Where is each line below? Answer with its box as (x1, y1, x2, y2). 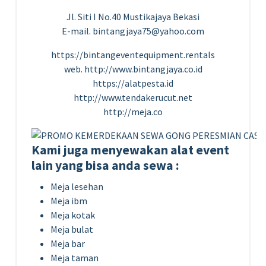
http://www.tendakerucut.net (74, 91, 192, 103)
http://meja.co (103, 105, 163, 118)
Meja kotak (50, 208, 95, 221)
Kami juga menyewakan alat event (31, 141, 229, 158)
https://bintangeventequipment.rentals (51, 48, 215, 61)
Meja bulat (50, 223, 93, 235)
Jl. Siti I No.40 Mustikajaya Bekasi (66, 10, 199, 23)
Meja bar (50, 237, 85, 249)
